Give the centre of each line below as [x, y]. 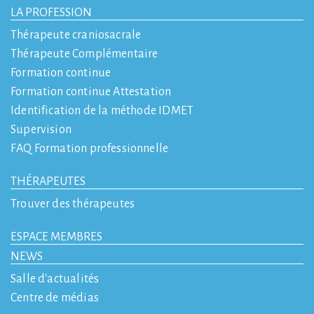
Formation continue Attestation [91, 92]
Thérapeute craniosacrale [76, 35]
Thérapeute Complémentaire [84, 54]
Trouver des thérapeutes [73, 204]
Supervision [41, 130]
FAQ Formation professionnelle [90, 149]
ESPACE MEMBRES [56, 237]
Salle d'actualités [55, 279]
